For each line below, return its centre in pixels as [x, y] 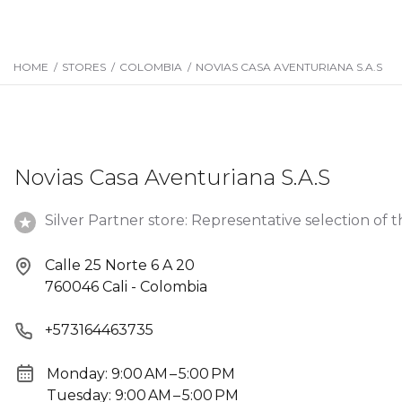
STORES [84, 67]
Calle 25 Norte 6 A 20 [120, 265]
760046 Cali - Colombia [126, 287]
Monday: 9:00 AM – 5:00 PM [141, 373]
